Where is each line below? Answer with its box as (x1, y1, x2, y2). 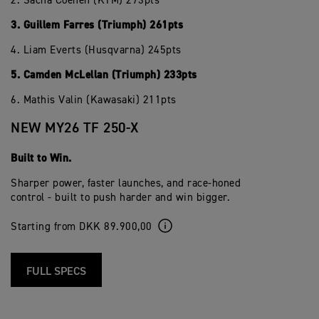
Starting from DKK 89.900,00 (11, 221, 152, 232)
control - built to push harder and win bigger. (11, 192, 230, 203)
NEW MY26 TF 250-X (11, 121, 139, 135)
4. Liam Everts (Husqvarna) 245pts (11, 45, 182, 56)
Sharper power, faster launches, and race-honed (11, 178, 241, 189)
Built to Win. (11, 152, 72, 165)
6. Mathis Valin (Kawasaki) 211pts (11, 95, 177, 105)
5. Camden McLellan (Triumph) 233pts (11, 68, 197, 82)
